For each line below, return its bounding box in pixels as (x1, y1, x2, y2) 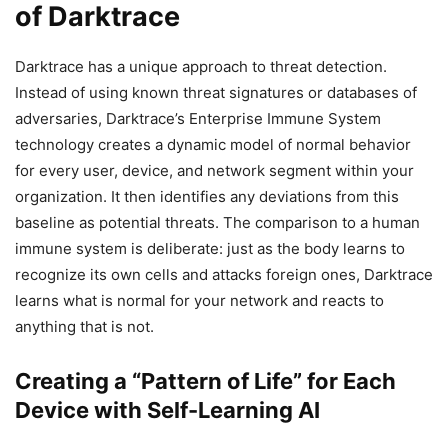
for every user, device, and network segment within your (15, 160, 414, 180)
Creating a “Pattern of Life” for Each (15, 367, 396, 394)
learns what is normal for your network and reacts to (15, 290, 384, 310)
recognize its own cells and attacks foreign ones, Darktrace (15, 264, 433, 284)
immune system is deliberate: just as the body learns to (15, 238, 405, 258)
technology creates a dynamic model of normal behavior (15, 134, 411, 154)
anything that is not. (15, 316, 154, 336)
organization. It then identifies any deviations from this (15, 186, 399, 206)
